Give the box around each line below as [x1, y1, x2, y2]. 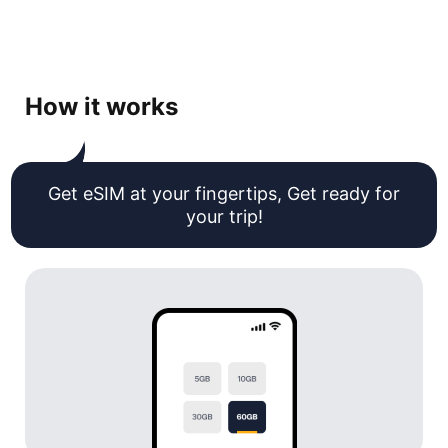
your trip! [185, 206, 263, 228]
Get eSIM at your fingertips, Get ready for [48, 183, 400, 205]
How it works [25, 92, 178, 122]
